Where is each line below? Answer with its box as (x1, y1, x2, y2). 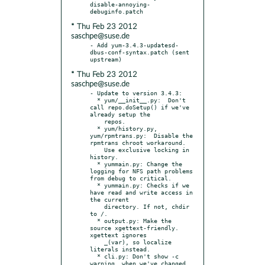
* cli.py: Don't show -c (90, 252, 97, 260)
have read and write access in (90, 188, 193, 196)
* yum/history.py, (90, 124, 97, 132)
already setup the (90, 110, 150, 118)
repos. (90, 117, 104, 125)
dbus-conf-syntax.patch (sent (90, 48, 189, 56)
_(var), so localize (90, 238, 104, 245)
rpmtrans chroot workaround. (90, 138, 186, 146)
